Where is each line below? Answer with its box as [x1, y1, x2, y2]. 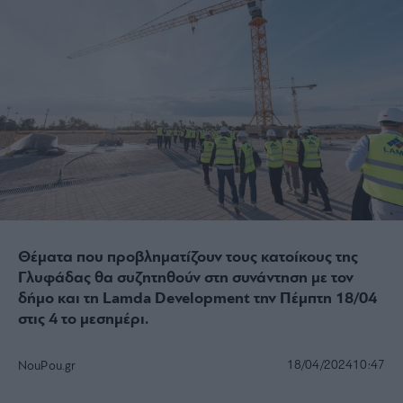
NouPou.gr [18, 359, 76, 373]
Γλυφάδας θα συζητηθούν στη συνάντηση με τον [18, 269, 354, 287]
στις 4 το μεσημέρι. [18, 310, 148, 328]
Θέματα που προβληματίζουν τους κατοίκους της [18, 248, 358, 266]
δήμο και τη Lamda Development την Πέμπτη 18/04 [18, 290, 377, 308]
